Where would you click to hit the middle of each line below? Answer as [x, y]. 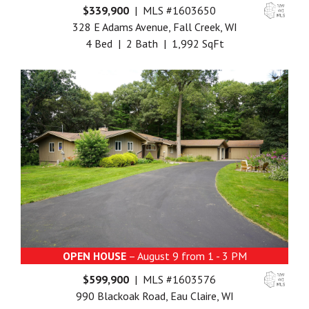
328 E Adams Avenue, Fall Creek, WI [154, 27]
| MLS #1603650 [172, 11]
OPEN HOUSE [94, 256]
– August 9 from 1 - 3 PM [186, 256]
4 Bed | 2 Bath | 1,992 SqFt [154, 44]
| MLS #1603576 [172, 280]
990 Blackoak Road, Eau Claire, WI [154, 296]
